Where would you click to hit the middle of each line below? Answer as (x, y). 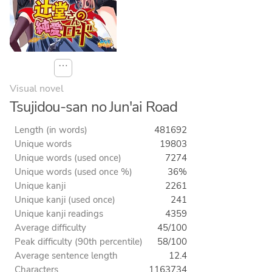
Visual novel (37, 89)
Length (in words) (51, 130)
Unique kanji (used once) (65, 200)
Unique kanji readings (59, 214)
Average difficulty (50, 228)
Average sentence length (66, 256)
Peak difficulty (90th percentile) (79, 242)
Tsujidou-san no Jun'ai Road (94, 107)
